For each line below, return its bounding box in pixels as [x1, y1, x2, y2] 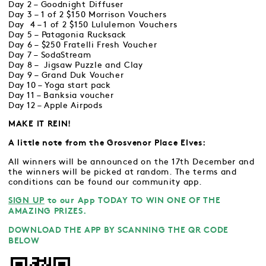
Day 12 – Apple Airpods [8, 102, 103, 109]
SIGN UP [8, 197, 45, 205]
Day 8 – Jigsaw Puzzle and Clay [8, 61, 143, 69]
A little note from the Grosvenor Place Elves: [8, 140, 208, 147]
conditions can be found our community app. [8, 178, 202, 186]
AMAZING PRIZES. [8, 208, 87, 216]
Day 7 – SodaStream [8, 51, 91, 59]
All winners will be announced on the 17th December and [8, 158, 255, 166]
